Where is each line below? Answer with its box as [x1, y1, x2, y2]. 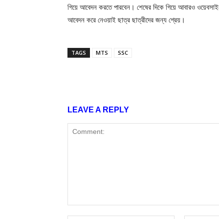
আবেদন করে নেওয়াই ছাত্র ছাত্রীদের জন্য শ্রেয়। [67, 15, 185, 24]
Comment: [67, 205, 99, 214]
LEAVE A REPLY [67, 105, 129, 114]
